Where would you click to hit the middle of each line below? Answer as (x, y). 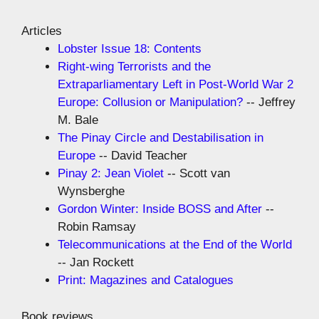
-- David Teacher (141, 156)
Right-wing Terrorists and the (134, 67)
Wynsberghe (91, 192)
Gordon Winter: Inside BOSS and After (160, 209)
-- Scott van (197, 174)
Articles (42, 31)
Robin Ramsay (97, 227)
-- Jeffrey (269, 103)
